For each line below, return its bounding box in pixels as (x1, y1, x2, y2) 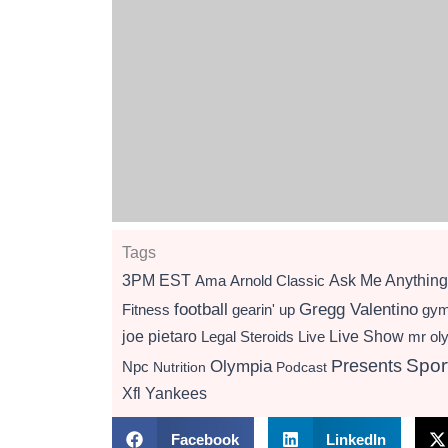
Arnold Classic (230, 272, 325, 289)
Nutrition (153, 359, 206, 375)
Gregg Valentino (299, 299, 418, 319)
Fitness (122, 301, 170, 318)
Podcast (276, 359, 327, 375)
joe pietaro (122, 328, 197, 345)
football (174, 299, 228, 319)
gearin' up (232, 301, 295, 318)
